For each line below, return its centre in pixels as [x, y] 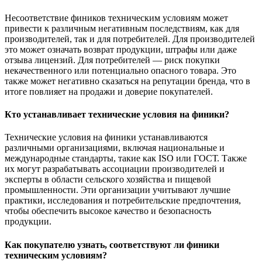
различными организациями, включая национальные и [115, 148]
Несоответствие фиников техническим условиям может [116, 18]
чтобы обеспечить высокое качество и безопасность [108, 211]
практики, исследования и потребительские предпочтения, [123, 201]
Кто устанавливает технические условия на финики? [117, 114]
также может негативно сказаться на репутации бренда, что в [127, 81]
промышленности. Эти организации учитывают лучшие [118, 190]
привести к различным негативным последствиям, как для [122, 28]
